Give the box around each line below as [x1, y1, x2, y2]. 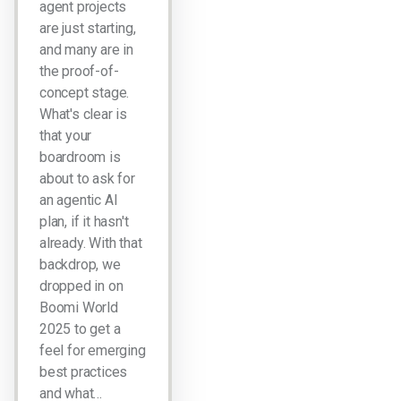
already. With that [39, 235, 142, 252]
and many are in [39, 41, 134, 58]
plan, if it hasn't [39, 213, 129, 230]
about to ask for [39, 170, 135, 187]
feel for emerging [39, 342, 146, 359]
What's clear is [39, 106, 128, 123]
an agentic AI [39, 192, 118, 209]
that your [39, 127, 92, 144]
